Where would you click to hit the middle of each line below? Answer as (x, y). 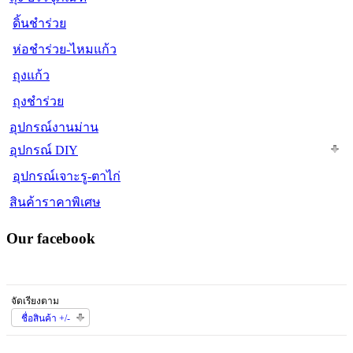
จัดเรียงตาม (35, 301)
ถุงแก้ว (31, 76)
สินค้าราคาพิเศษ (55, 203)
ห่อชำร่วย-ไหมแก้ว (65, 50)
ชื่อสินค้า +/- (46, 318)
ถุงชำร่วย (38, 102)
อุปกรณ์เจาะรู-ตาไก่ (67, 176)
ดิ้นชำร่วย (39, 24)
